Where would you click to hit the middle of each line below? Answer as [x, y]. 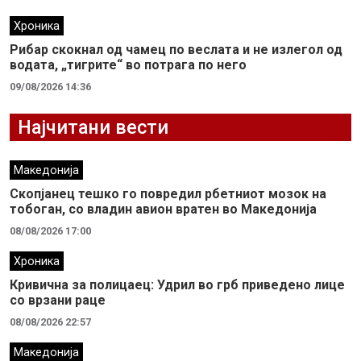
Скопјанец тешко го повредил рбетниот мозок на [168, 193]
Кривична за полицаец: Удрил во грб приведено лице [177, 284]
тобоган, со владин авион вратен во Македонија [163, 209]
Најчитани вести [93, 127]
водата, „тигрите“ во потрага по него [128, 64]
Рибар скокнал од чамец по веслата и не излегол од [176, 49]
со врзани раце [58, 300]
